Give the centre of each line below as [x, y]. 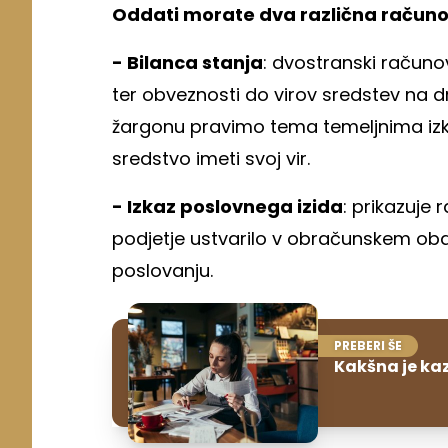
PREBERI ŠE [368, 345]
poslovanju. [162, 270]
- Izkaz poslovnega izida [227, 206]
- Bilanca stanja [187, 62]
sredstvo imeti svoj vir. [211, 158]
